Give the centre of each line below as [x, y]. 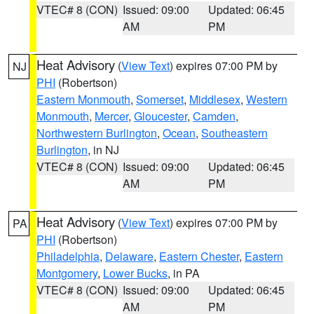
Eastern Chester [199, 256]
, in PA [184, 273]
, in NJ [103, 150]
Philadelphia [68, 256]
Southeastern [234, 133]
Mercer [111, 116]
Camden [214, 116]
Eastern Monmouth [83, 99]
